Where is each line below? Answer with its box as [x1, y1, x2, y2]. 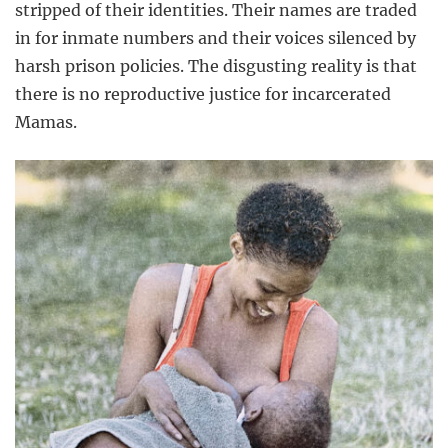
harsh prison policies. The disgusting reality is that [15, 55, 417, 76]
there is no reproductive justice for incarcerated [15, 83, 391, 104]
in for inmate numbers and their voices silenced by [15, 27, 416, 48]
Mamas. [15, 111, 77, 132]
